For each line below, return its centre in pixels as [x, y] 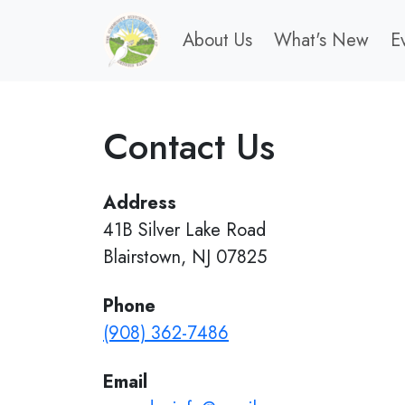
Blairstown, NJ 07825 [185, 257]
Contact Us [189, 146]
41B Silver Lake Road [184, 230]
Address [140, 203]
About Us [217, 40]
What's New [321, 40]
